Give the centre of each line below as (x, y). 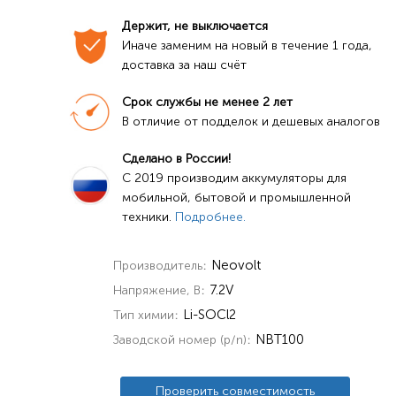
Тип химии (143, 315)
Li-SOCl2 (209, 314)
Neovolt (236, 265)
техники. (148, 217)
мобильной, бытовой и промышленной (236, 198)
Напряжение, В (156, 290)
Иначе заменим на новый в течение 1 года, (247, 46)
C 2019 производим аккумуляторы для (234, 178)
